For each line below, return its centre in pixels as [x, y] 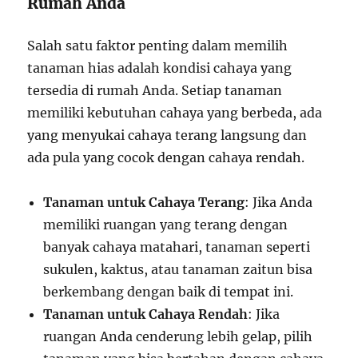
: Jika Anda [279, 202]
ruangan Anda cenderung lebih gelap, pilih [178, 336]
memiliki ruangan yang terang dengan [166, 225]
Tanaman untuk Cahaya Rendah [146, 314]
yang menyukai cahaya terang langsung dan [167, 135]
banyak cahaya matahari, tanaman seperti [177, 247]
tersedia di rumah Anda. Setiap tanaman [155, 90]
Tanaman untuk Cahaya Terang [144, 202]
